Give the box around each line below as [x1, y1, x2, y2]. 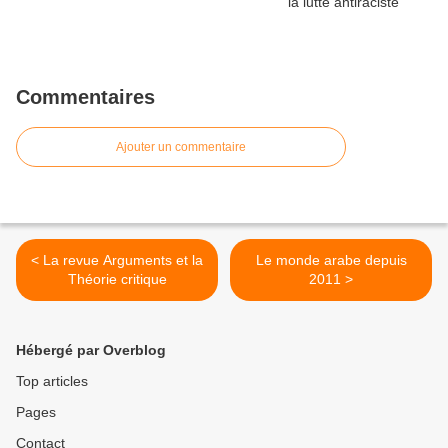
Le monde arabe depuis [255, 252, 407, 269]
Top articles [16, 373, 88, 390]
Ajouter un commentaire [116, 140, 246, 155]
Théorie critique [67, 271, 167, 288]
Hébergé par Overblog [16, 342, 166, 359]
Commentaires [16, 86, 155, 109]
